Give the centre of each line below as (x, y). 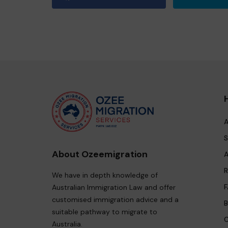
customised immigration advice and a (115, 200)
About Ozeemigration (100, 154)
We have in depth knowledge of (105, 175)
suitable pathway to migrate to (105, 212)
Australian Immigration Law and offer (114, 188)
